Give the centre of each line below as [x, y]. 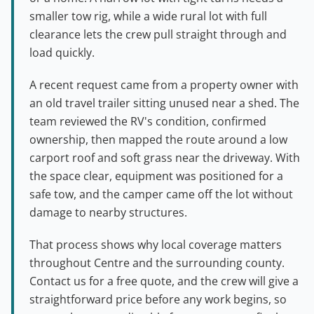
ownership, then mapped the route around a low [158, 139]
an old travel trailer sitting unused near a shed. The [164, 103]
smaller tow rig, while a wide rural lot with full [148, 16]
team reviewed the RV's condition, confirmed [148, 121]
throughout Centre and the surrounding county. [157, 262]
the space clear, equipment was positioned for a [156, 176]
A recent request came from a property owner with [164, 84]
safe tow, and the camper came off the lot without [161, 194]
